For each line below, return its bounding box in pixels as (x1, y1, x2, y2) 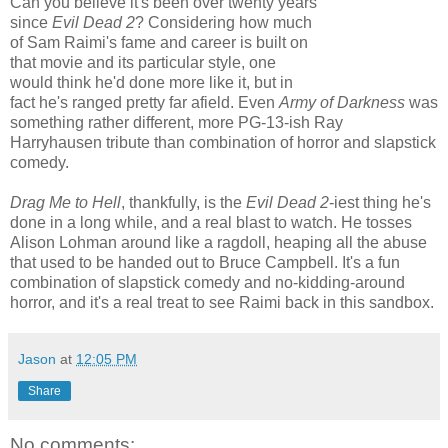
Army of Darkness (279, 93, 405, 111)
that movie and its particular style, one (10, 53, 276, 71)
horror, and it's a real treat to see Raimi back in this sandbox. (10, 293, 434, 311)
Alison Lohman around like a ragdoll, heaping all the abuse (10, 233, 427, 251)
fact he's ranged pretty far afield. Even (10, 93, 279, 111)
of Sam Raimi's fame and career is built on (10, 33, 308, 51)
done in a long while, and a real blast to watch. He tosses (10, 213, 412, 231)
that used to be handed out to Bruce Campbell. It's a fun (10, 253, 400, 271)
